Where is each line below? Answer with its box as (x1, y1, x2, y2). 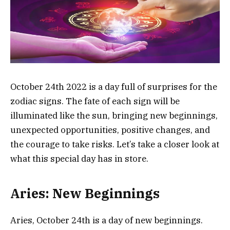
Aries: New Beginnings (10, 184, 160, 202)
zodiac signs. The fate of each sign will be (10, 95, 180, 107)
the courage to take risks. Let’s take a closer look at (10, 139, 219, 150)
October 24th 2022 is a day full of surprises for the (10, 81, 217, 93)
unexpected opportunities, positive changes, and (10, 124, 210, 136)
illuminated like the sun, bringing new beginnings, (10, 110, 218, 122)
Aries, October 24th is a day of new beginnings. (10, 214, 203, 226)
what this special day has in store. (10, 153, 148, 165)
